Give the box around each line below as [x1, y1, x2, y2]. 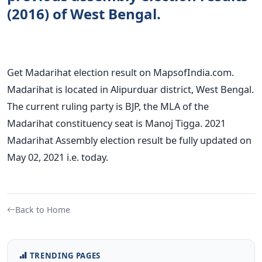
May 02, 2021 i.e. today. [7, 150, 108, 164]
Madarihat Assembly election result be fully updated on [7, 133, 251, 147]
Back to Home [15, 204, 70, 215]
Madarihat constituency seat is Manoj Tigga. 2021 [7, 116, 226, 130]
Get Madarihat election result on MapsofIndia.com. [7, 65, 234, 79]
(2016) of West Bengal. [7, 4, 161, 23]
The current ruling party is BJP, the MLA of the [7, 99, 209, 113]
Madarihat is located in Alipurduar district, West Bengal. [7, 82, 254, 96]
